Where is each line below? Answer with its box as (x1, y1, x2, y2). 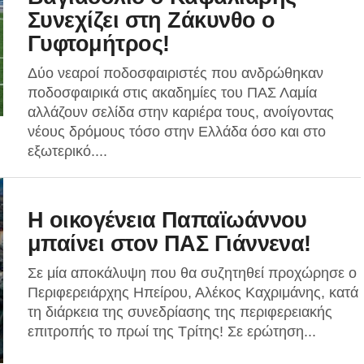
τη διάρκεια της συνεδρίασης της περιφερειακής (28, 304, 332, 320)
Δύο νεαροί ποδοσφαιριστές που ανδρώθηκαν (28, 65, 323, 81)
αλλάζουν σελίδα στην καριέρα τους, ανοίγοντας (28, 104, 334, 120)
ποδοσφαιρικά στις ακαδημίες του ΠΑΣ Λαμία (28, 84, 317, 101)
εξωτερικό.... (28, 143, 107, 159)
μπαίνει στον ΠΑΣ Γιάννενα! (28, 231, 311, 256)
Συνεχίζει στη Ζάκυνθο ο (28, 7, 275, 32)
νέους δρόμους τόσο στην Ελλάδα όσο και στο (28, 123, 326, 140)
